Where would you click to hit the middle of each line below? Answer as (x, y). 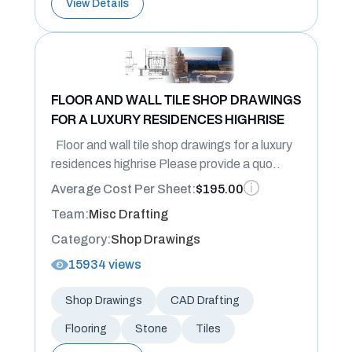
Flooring (86, 329)
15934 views (104, 264)
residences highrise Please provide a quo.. (165, 164)
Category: (81, 239)
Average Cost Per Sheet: (123, 189)
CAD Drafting (205, 301)
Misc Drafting (128, 214)
